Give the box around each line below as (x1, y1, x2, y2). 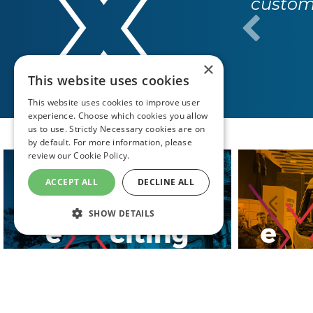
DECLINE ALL (137, 176, 195, 188)
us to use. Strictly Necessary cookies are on (28, 123, 205, 135)
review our (28, 150, 71, 161)
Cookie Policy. (73, 150, 130, 161)
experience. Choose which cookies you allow (28, 110, 208, 122)
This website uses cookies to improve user (28, 96, 201, 108)
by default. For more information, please (28, 136, 193, 148)
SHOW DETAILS (88, 208, 155, 219)
